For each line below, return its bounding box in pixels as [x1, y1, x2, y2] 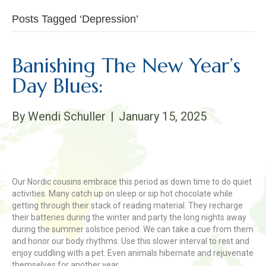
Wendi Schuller [28, 109, 106, 123]
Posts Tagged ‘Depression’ [12, 13, 138, 25]
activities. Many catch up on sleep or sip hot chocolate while [12, 189, 233, 198]
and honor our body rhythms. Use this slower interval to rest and [12, 236, 249, 246]
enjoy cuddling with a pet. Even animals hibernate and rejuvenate [12, 248, 254, 258]
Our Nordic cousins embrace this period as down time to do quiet [12, 177, 252, 186]
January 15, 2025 [119, 109, 207, 123]
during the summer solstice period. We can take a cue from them [12, 224, 254, 234]
